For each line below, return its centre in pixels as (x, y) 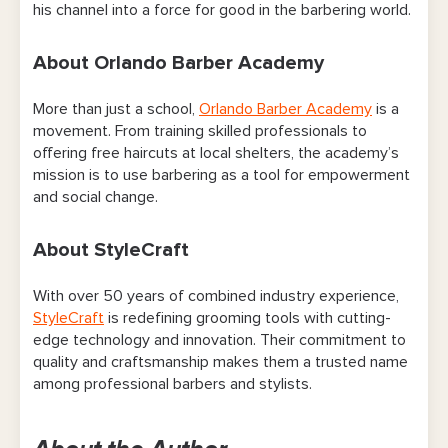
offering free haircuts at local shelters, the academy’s (216, 153)
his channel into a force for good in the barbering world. (222, 10)
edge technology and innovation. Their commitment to (219, 340)
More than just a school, (116, 109)
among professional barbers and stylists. (172, 384)
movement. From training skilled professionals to (200, 131)
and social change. (95, 197)
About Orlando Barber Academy (178, 63)
